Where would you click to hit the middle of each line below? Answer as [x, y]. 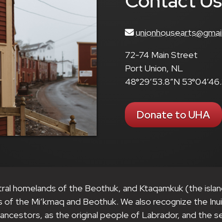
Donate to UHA [174, 114]
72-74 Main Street [162, 55]
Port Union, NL [154, 68]
